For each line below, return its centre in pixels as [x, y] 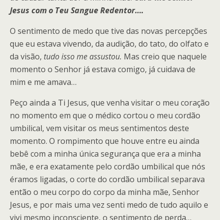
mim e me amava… [43, 82]
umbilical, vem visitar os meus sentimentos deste [99, 128]
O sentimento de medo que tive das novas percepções [109, 31]
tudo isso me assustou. [83, 56]
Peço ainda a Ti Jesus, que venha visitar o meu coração [110, 103]
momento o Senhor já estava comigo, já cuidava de [103, 69]
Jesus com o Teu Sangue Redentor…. [77, 10]
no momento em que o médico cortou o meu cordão [105, 115]
